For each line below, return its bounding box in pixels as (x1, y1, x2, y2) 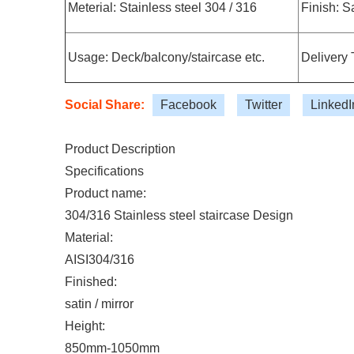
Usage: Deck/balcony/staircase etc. (68, 51, 265, 64)
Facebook (160, 98, 217, 111)
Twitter (245, 98, 282, 111)
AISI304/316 (65, 253, 134, 266)
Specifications (65, 164, 144, 178)
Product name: (65, 186, 146, 200)
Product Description (65, 142, 175, 156)
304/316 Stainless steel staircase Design (65, 209, 293, 222)
